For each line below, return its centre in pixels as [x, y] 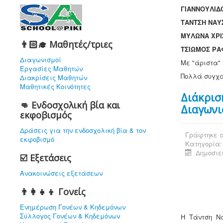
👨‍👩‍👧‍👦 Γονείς [53, 192]
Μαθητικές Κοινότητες [55, 86]
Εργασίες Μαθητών [51, 68]
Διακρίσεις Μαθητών [54, 77]
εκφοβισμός [46, 115]
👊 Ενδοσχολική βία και [70, 105]
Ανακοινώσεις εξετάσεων [61, 173]
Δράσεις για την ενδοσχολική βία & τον [83, 130]
